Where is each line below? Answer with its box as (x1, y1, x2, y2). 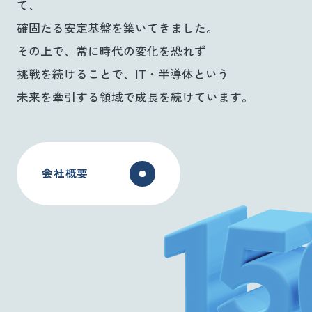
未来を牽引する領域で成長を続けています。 (16, 91, 253, 105)
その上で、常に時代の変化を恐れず (16, 45, 206, 59)
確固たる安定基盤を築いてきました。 (16, 22, 218, 36)
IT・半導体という (134, 68, 229, 82)
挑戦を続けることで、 (16, 68, 135, 82)
